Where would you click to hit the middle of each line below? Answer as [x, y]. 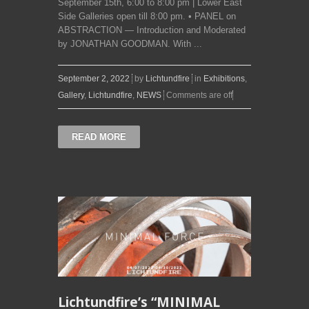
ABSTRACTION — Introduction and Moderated [152, 30]
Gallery [71, 95]
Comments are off [199, 95]
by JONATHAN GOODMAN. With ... [130, 43]
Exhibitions [224, 78]
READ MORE [99, 137]
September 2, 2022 [94, 78]
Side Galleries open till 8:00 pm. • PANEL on [147, 16]
